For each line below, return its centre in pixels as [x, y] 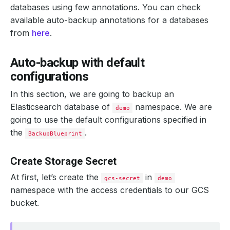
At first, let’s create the [56, 177]
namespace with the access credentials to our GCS [110, 190]
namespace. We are [172, 107]
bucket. [25, 203]
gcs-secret [122, 178]
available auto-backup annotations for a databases [109, 20]
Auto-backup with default [78, 63]
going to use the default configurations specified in [108, 120]
